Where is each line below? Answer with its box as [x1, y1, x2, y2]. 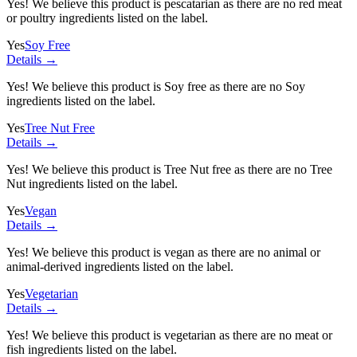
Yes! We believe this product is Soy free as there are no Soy [6, 79, 305, 93]
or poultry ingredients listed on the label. [6, 10, 208, 25]
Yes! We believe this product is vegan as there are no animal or [6, 245, 320, 259]
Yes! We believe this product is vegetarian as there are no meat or [6, 328, 332, 342]
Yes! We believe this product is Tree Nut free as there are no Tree [6, 162, 332, 176]
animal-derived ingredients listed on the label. [6, 259, 233, 273]
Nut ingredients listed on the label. [6, 176, 178, 190]
